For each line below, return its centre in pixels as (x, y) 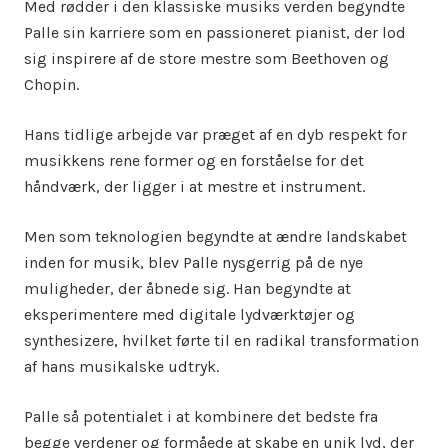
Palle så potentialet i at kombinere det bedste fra (201, 416)
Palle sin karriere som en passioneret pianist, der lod (215, 32)
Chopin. (51, 84)
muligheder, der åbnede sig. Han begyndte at (187, 288)
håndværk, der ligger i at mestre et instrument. (194, 186)
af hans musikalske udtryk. (121, 366)
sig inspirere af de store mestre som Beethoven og (206, 58)
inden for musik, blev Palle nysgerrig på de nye (193, 262)
